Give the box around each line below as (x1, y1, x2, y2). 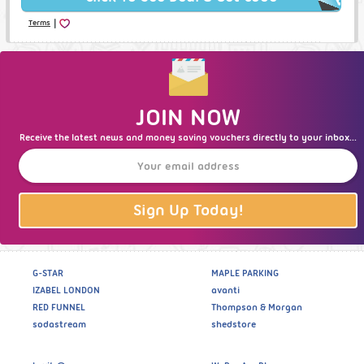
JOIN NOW (135, 103, 241, 132)
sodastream (32, 318, 86, 331)
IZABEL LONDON (32, 284, 100, 297)
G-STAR (32, 267, 63, 279)
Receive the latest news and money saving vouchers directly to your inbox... (19, 132, 357, 144)
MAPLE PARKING (210, 267, 279, 279)
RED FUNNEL (32, 301, 85, 314)
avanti (210, 284, 240, 297)
